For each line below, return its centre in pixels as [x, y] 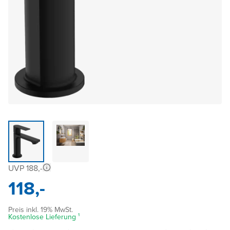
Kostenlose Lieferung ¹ [44, 217]
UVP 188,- [25, 168]
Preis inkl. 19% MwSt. [41, 209]
